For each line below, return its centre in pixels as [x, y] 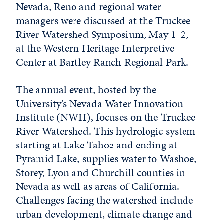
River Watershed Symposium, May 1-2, [102, 34]
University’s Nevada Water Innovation [100, 103]
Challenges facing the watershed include [105, 200]
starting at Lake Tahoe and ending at [97, 145]
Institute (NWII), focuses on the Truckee [106, 117]
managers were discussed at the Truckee [103, 20]
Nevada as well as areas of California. [98, 186]
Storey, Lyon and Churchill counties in [101, 172]
